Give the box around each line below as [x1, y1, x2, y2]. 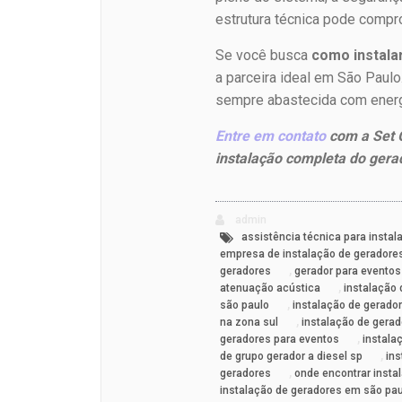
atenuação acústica [220, 282, 321, 295]
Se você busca [215, 47, 312, 65]
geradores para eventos [220, 333, 340, 346]
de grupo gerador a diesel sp [220, 350, 363, 363]
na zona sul [220, 316, 279, 329]
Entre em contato [215, 127, 327, 145]
